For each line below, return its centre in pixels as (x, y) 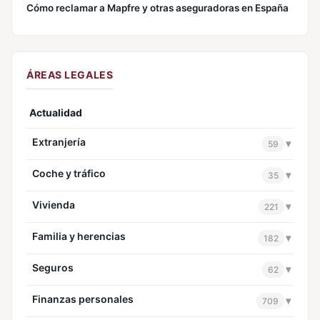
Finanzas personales (83, 299)
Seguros (53, 267)
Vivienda (54, 204)
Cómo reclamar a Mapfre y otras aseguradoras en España (157, 7)
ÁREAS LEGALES (70, 74)
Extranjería (59, 141)
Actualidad (56, 112)
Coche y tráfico (69, 173)
